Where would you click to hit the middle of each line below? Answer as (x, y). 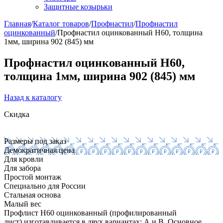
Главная (17, 24)
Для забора (22, 168)
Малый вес (23, 204)
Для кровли (24, 159)
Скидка (17, 114)
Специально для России (45, 186)
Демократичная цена (39, 150)
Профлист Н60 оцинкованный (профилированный (90, 213)
